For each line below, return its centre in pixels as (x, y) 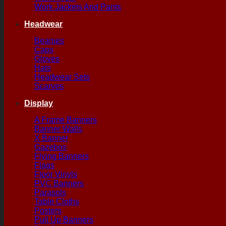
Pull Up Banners (64, 220)
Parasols (50, 192)
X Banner (51, 138)
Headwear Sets (62, 77)
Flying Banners (62, 156)
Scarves (49, 86)
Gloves (47, 59)
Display (39, 103)
